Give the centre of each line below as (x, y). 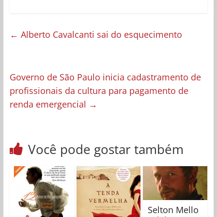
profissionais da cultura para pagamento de (99, 90)
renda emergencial (49, 104)
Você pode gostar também (106, 149)
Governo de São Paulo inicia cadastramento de (105, 77)
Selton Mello (173, 209)
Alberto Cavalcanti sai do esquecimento (100, 34)
